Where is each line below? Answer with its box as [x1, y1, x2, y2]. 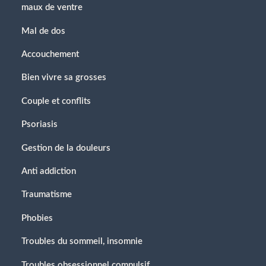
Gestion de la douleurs [21, 143, 110, 153]
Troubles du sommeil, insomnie [21, 237, 142, 246]
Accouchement [21, 50, 79, 59]
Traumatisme [21, 190, 72, 199]
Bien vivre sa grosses [21, 73, 106, 83]
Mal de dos [21, 26, 65, 36]
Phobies [21, 213, 53, 223]
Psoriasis [21, 120, 58, 129]
